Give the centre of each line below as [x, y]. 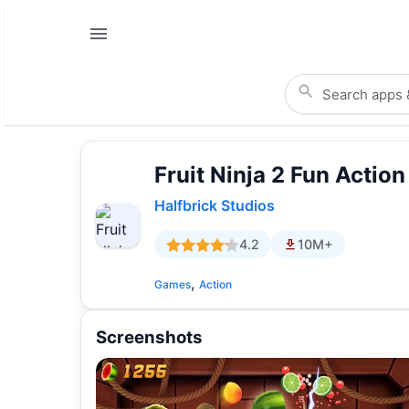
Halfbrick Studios [215, 206]
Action [215, 285]
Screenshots [149, 338]
